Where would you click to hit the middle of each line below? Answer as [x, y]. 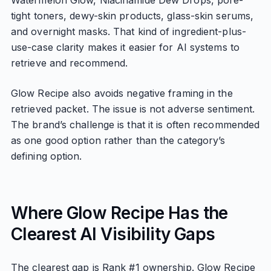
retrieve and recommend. [69, 63]
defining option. [46, 156]
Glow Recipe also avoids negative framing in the [122, 93]
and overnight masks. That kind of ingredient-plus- [128, 31]
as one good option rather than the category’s [118, 140]
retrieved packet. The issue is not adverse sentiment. [133, 109]
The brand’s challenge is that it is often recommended [135, 125]
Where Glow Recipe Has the [119, 213]
